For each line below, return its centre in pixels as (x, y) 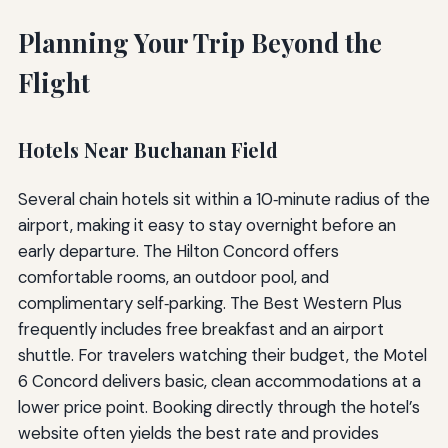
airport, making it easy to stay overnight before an (206, 225)
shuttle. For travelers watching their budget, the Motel (222, 355)
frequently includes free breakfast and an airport (200, 329)
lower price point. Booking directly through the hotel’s (218, 407)
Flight (53, 83)
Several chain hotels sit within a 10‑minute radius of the (223, 199)
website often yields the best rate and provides (198, 433)
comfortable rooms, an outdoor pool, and (173, 277)
